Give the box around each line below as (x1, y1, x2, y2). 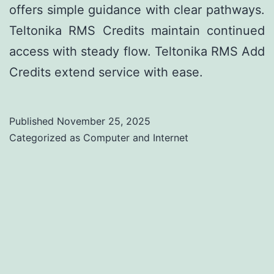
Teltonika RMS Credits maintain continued (9, 23, 265, 39)
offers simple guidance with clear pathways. (9, 2, 265, 18)
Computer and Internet (83, 131, 188, 144)
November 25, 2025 (57, 115, 150, 128)
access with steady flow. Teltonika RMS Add (9, 44, 265, 59)
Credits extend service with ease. (9, 65, 203, 80)
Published (9, 115, 57, 128)
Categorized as (9, 131, 83, 144)
